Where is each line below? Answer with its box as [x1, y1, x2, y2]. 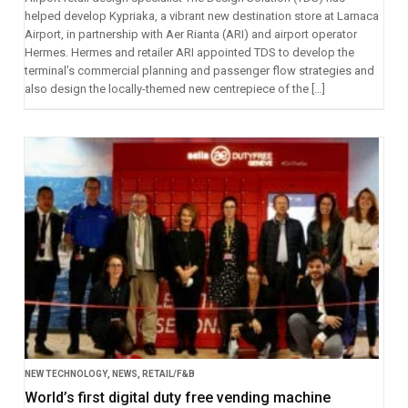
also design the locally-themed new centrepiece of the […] [24, 81, 325, 96]
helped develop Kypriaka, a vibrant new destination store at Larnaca [24, 8, 379, 23]
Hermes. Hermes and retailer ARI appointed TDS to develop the [24, 45, 354, 59]
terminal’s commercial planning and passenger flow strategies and [24, 63, 374, 77]
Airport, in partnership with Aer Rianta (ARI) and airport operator [24, 26, 357, 41]
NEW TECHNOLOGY [24, 369, 107, 380]
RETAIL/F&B [141, 369, 195, 380]
